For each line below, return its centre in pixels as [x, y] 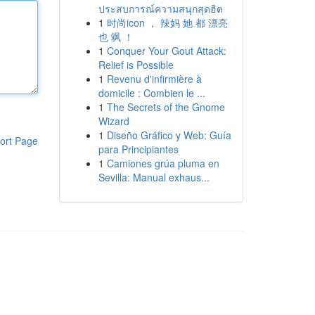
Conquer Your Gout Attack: [166, 51]
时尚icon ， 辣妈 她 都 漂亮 [167, 22]
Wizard [114, 121]
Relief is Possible [136, 65]
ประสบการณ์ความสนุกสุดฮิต [160, 8]
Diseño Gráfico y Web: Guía [169, 135]
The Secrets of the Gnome [166, 107]
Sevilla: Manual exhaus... [154, 177]
